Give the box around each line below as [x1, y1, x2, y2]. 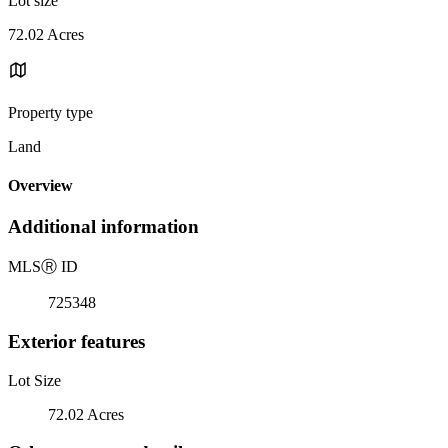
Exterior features [8, 330, 145, 352]
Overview [8, 177, 73, 195]
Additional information [8, 216, 199, 238]
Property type [8, 103, 93, 121]
